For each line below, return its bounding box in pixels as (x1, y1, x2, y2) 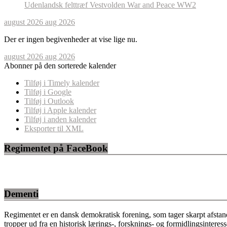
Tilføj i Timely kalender (24, 79, 99, 88)
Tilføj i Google (24, 88, 71, 97)
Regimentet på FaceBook (4, 142, 108, 154)
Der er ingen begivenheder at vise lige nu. (4, 35, 137, 44)
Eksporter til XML (24, 124, 84, 133)
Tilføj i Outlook (24, 97, 74, 106)
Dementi (4, 188, 39, 200)
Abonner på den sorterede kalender (4, 61, 116, 70)
